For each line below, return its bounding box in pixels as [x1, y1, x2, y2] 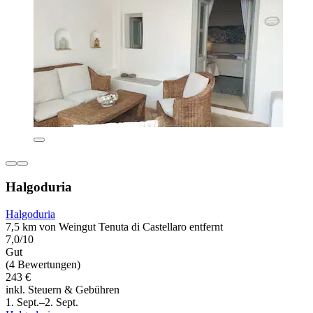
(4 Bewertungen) [6, 258, 80, 270]
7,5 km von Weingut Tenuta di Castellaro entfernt [6, 220, 223, 233]
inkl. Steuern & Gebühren [6, 283, 119, 296]
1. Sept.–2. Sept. [6, 296, 78, 308]
